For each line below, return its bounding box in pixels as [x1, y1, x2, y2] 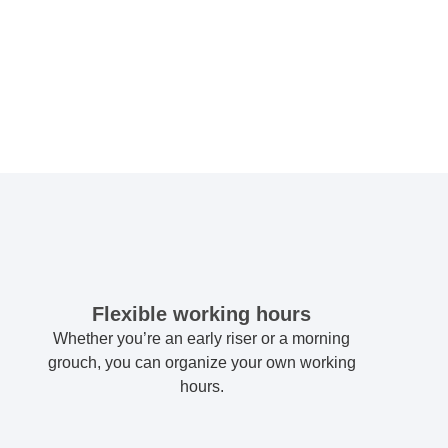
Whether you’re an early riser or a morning [53, 330, 351, 348]
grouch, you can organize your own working [47, 354, 356, 372]
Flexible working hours [92, 303, 312, 326]
